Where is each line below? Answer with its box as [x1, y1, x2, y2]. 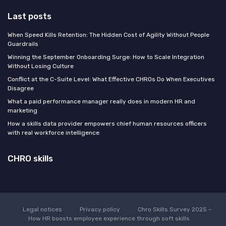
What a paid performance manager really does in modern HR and [8, 98, 195, 105]
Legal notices [22, 206, 62, 213]
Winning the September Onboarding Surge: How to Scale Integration [8, 53, 204, 61]
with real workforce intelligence [8, 129, 99, 137]
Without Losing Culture [8, 63, 74, 70]
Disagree [8, 85, 34, 92]
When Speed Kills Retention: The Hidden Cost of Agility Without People [8, 31, 209, 39]
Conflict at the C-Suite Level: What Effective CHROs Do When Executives [8, 76, 215, 83]
